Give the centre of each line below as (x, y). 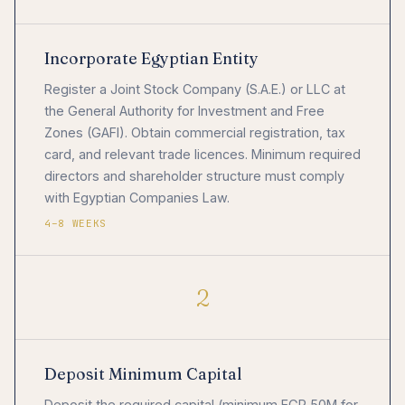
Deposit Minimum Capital (143, 374)
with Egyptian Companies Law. (137, 198)
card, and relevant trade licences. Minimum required (202, 155)
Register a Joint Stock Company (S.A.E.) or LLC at (195, 89)
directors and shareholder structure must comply (194, 176)
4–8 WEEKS (76, 224)
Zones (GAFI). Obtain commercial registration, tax (195, 133)
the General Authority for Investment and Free (184, 111)
